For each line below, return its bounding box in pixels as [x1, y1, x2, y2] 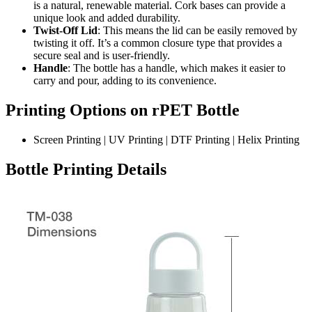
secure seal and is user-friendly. [33, 49, 170, 61]
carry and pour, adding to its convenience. [33, 74, 217, 86]
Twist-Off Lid [33, 24, 97, 36]
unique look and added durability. [33, 11, 180, 24]
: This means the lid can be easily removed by [97, 24, 297, 36]
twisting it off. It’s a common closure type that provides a [33, 36, 282, 49]
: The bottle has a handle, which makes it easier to [68, 61, 286, 74]
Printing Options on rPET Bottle [6, 100, 240, 119]
